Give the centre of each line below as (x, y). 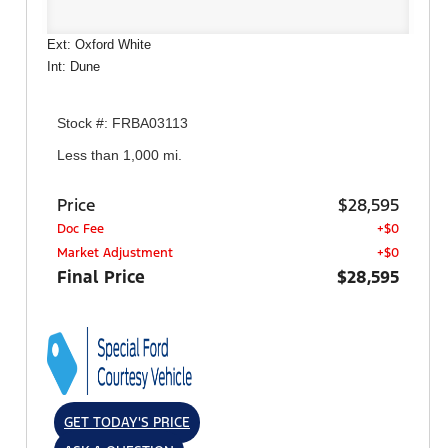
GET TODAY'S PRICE (127, 423)
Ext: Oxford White (99, 45)
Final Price (101, 277)
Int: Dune (73, 67)
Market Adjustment (115, 253)
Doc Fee (80, 229)
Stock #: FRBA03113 (122, 123)
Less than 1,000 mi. (119, 154)
